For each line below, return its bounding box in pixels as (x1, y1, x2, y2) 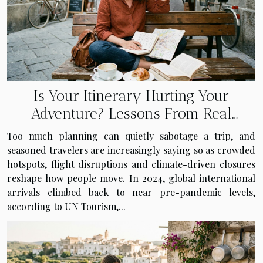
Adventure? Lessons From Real (31, 104, 232, 122)
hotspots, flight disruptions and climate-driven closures (7, 157, 255, 170)
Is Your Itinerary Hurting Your (33, 86, 229, 104)
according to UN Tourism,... (7, 200, 126, 213)
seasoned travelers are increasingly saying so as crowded (7, 143, 255, 156)
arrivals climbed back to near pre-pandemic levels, (7, 186, 255, 198)
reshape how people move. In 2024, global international (7, 171, 255, 184)
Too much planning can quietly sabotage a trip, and (7, 129, 255, 142)
